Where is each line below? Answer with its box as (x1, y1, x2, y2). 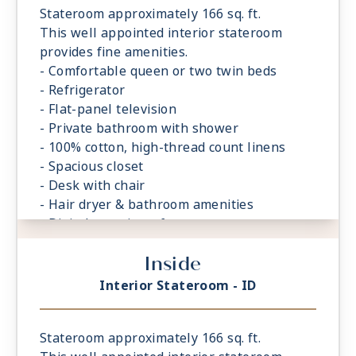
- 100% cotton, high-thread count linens (40, 138, 286, 157)
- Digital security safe (40, 215, 173, 234)
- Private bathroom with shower (40, 119, 238, 138)
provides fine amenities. (40, 43, 188, 62)
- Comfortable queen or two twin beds (40, 62, 277, 81)
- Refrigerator (40, 81, 126, 100)
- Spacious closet (40, 157, 144, 176)
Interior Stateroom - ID (99, 277, 257, 296)
